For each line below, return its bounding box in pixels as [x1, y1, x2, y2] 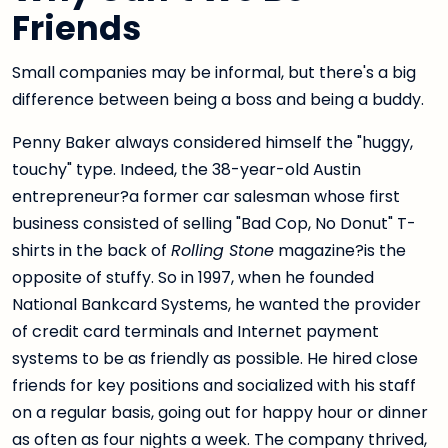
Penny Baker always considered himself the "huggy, [12, 131, 413, 155]
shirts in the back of [12, 239, 171, 263]
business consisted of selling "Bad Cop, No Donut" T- [12, 212, 416, 236]
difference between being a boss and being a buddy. [12, 88, 424, 112]
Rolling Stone [171, 239, 274, 263]
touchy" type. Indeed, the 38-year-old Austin [12, 158, 361, 182]
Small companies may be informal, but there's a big [12, 61, 416, 85]
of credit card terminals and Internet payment [12, 320, 379, 344]
